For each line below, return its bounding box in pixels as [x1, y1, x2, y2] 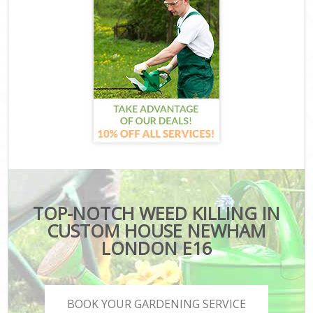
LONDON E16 [101, 235, 212, 260]
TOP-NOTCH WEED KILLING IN [32, 201, 280, 225]
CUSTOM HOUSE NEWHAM [47, 218, 266, 242]
